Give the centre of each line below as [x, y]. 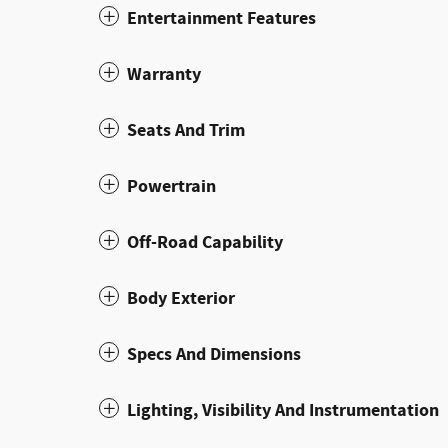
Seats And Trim [186, 130]
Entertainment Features [221, 18]
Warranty [164, 74]
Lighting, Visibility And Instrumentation [283, 410]
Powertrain [171, 186]
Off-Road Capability [205, 242]
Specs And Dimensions [214, 354]
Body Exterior [181, 298]
